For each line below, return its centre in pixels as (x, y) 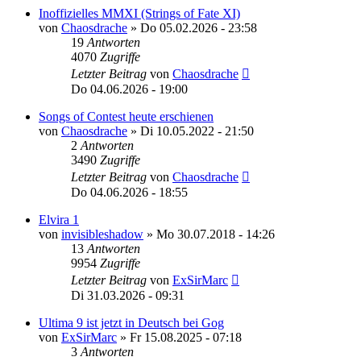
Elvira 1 (59, 219)
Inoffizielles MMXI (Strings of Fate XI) (139, 13)
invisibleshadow (102, 234)
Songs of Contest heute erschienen (126, 116)
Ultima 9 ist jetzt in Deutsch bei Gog (131, 322)
